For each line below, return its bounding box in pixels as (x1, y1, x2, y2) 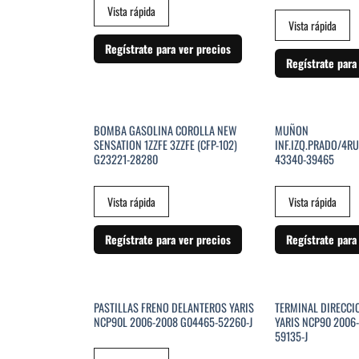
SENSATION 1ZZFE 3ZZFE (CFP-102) (93, 136, 237, 154)
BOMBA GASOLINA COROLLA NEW (93, 122, 236, 139)
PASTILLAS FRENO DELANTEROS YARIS (93, 298, 254, 316)
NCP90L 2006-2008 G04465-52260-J (93, 313, 252, 330)
